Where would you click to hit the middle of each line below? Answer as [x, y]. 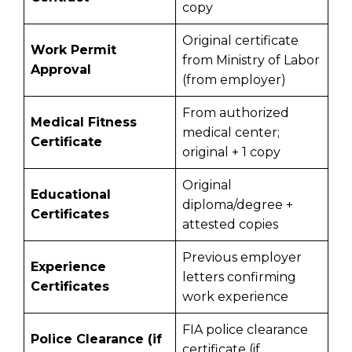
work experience [235, 296]
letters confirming [239, 277]
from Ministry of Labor [251, 60]
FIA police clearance [245, 329]
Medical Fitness [84, 122]
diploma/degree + [238, 204]
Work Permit [73, 49]
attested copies [230, 224]
